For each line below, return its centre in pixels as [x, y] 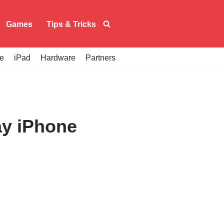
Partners [100, 58]
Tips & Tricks [71, 24]
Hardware [58, 58]
